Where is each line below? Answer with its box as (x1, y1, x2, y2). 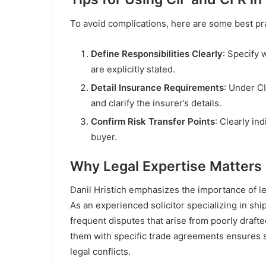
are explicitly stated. (91, 63, 175, 75)
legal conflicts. (70, 246, 131, 258)
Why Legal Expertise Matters (70, 157, 262, 175)
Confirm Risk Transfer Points (91, 115, 215, 127)
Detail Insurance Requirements (91, 81, 224, 93)
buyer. (91, 131, 117, 142)
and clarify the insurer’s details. (91, 97, 221, 109)
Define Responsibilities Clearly (91, 47, 223, 59)
